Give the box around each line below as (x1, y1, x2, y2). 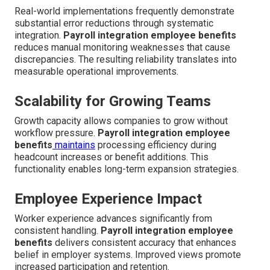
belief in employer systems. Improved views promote (14, 248, 241, 260)
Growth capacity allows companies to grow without (14, 115, 228, 127)
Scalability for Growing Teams (14, 92, 211, 110)
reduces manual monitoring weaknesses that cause (14, 41, 230, 53)
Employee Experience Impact (14, 190, 202, 207)
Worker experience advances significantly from (14, 212, 212, 224)
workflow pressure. (14, 127, 98, 139)
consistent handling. (14, 224, 101, 236)
